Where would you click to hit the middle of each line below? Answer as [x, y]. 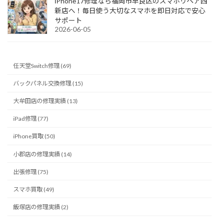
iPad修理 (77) [31, 119]
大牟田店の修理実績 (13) [46, 101]
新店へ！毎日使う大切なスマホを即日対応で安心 [130, 11]
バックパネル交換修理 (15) [48, 84]
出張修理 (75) [31, 172]
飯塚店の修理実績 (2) [41, 207]
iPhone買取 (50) [34, 136]
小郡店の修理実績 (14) [43, 154]
